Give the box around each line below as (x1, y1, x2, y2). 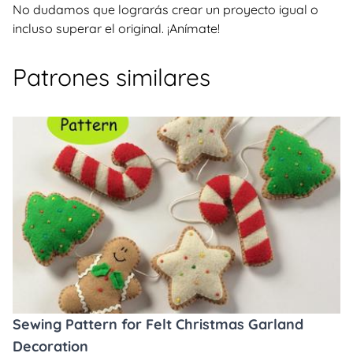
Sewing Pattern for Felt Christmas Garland (13, 315, 303, 333)
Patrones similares (13, 62, 210, 92)
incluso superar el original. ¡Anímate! (13, 20, 220, 36)
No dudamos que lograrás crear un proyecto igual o (13, 2, 318, 17)
